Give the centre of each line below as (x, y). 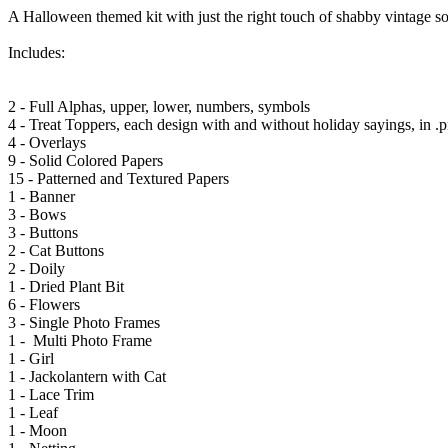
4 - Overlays (47, 142)
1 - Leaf (33, 412)
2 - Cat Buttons (56, 250)
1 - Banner (41, 196)
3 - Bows (37, 214)
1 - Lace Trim (51, 394)
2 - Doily (36, 268)
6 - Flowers (44, 304)
